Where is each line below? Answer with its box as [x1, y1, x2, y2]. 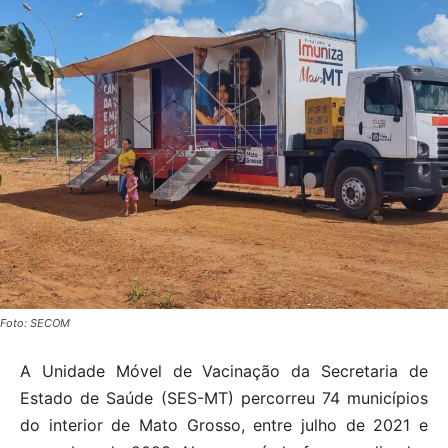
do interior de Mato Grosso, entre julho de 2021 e [20, 415, 428, 436]
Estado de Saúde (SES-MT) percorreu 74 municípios [20, 388, 428, 409]
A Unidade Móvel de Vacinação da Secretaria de [20, 361, 428, 382]
